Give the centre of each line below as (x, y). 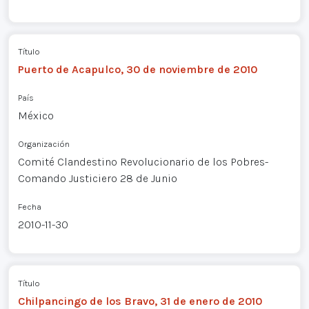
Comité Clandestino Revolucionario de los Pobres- (143, 162)
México (36, 116)
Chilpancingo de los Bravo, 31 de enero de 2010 (140, 301)
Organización (43, 144)
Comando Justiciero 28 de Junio (97, 179)
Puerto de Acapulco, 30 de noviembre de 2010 (137, 70)
